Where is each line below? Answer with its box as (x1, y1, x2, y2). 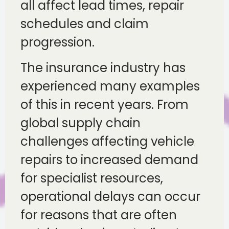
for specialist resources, (20, 170, 163, 187)
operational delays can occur (20, 188, 200, 205)
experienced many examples (20, 78, 200, 95)
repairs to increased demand (20, 151, 198, 169)
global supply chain (20, 114, 141, 132)
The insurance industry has (20, 59, 186, 77)
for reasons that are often (20, 207, 177, 224)
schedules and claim (20, 15, 149, 33)
